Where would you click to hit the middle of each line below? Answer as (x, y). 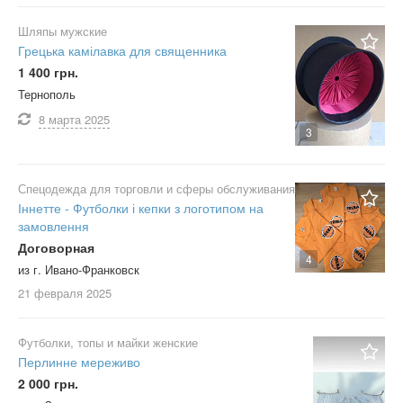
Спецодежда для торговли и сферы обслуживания (157, 188)
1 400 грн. (48, 72)
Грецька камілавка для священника (122, 51)
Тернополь (47, 94)
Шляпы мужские (63, 31)
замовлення (54, 225)
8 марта (60, 120)
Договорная (56, 247)
